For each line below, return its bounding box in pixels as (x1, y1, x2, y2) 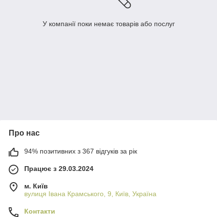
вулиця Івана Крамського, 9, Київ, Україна (24, 190, 156, 198)
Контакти (24, 207, 55, 216)
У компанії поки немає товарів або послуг (42, 20, 175, 28)
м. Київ (24, 182, 48, 190)
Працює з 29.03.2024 (24, 165, 93, 173)
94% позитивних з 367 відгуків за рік (24, 147, 137, 155)
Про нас (9, 129, 40, 138)
